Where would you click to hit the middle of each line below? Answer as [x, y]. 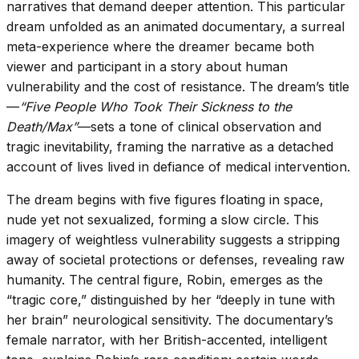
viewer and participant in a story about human [147, 66]
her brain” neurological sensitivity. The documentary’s [170, 319]
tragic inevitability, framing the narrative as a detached [170, 146]
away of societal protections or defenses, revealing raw [175, 259]
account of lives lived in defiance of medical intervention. [178, 166]
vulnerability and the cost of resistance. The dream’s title [178, 86]
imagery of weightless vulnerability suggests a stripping [173, 239]
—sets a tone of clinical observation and [200, 126]
